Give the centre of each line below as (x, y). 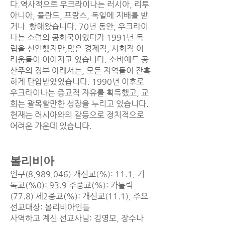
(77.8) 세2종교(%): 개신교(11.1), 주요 (79, 196)
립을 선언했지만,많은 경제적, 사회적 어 (77, 48)
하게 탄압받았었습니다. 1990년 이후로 (77, 82)
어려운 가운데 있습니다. (51, 126)
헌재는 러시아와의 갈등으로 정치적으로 (77, 115)
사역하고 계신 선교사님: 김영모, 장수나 (77, 218)
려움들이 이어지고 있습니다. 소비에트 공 (79, 60)
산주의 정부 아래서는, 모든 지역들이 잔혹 (80, 71)
